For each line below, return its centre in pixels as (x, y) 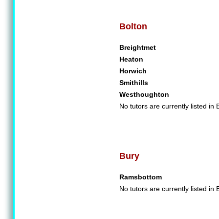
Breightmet (138, 47)
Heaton (131, 59)
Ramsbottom (141, 177)
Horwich (133, 71)
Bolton (133, 26)
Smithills (134, 83)
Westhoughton (144, 94)
